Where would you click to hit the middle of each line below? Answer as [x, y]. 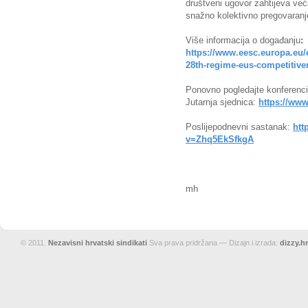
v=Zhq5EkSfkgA [220, 139]
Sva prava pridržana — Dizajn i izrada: [213, 243]
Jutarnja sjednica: [222, 102]
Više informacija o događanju [243, 40]
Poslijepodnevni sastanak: [239, 127]
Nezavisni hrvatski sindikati [98, 243]
